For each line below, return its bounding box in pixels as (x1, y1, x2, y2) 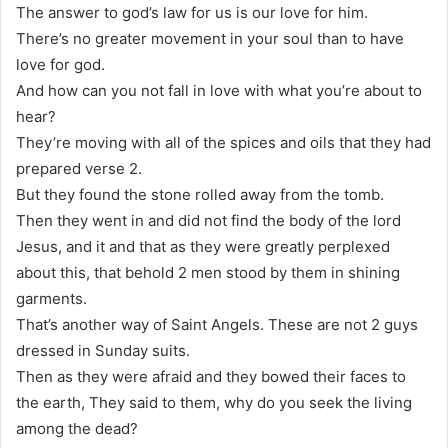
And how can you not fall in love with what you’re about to (16, 80, 422, 100)
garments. (16, 288, 87, 308)
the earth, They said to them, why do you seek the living (16, 392, 412, 412)
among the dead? (16, 418, 138, 438)
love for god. (16, 54, 105, 74)
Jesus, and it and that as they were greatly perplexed (16, 236, 390, 256)
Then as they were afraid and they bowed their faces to (16, 366, 406, 386)
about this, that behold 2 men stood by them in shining (16, 262, 400, 282)
